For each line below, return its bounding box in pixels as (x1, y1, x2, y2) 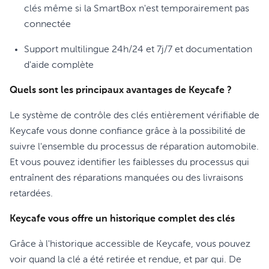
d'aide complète (24, 61, 94, 70)
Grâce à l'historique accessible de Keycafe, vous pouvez (10, 240, 250, 249)
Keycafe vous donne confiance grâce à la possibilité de (10, 127, 246, 136)
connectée (24, 20, 71, 29)
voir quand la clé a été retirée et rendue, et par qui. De (10, 255, 241, 265)
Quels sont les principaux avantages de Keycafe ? (10, 86, 232, 95)
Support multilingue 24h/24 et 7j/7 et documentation (24, 45, 252, 55)
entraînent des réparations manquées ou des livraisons (10, 174, 243, 183)
